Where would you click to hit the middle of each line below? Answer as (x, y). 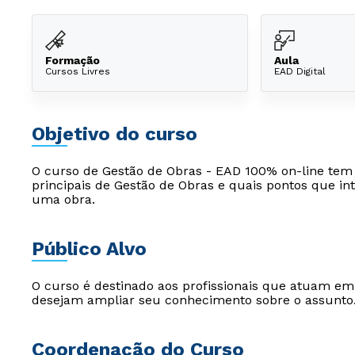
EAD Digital (300, 71)
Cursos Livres (78, 71)
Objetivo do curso (115, 134)
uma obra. (63, 199)
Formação (73, 60)
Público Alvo (89, 249)
